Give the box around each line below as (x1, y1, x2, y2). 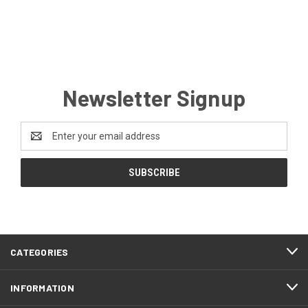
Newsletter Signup (62, 84, 246, 111)
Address (21, 137, 57, 148)
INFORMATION (10, 281, 74, 294)
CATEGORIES (10, 245, 69, 258)
